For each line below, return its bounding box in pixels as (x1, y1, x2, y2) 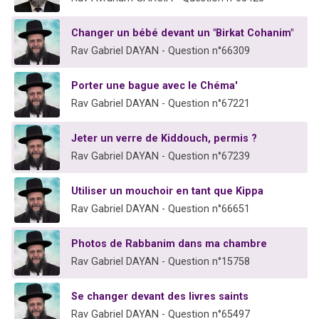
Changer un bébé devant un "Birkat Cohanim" (71, 27, 293, 40)
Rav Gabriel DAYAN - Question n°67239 (71, 150, 250, 163)
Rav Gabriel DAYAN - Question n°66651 (71, 203, 250, 216)
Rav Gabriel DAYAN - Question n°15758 (71, 256, 250, 268)
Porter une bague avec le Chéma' (71, 80, 238, 93)
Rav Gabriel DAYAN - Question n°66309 (71, 45, 250, 58)
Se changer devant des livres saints (71, 291, 249, 303)
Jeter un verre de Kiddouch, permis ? (71, 132, 257, 145)
